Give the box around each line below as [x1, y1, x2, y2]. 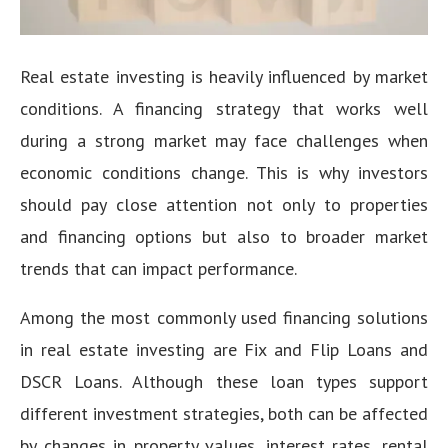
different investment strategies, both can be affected [20, 401, 428, 425]
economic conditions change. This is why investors [20, 160, 428, 184]
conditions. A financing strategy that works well [20, 96, 428, 120]
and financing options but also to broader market [20, 224, 428, 248]
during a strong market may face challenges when [20, 128, 428, 152]
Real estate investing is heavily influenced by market [20, 64, 428, 88]
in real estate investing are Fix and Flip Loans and [20, 337, 428, 361]
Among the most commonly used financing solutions [20, 305, 428, 329]
